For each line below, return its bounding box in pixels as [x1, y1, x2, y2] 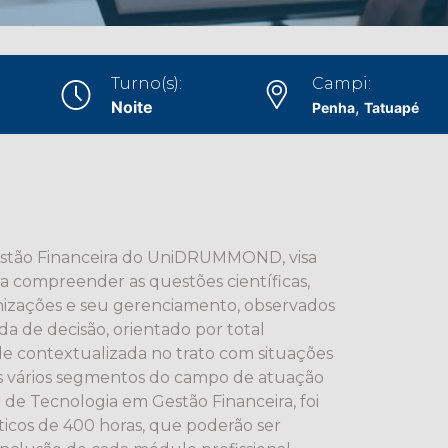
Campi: [312, 73, 372, 93]
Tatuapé [364, 98, 420, 116]
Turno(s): [111, 73, 183, 93]
